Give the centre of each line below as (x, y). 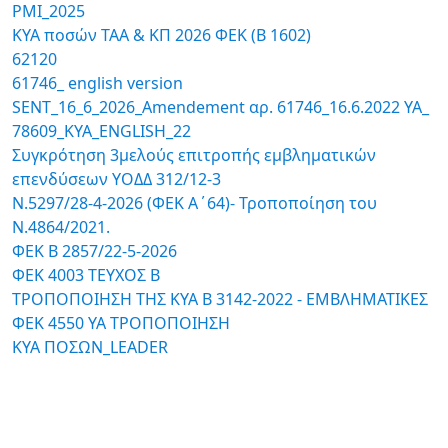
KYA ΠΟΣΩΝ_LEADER (90, 347)
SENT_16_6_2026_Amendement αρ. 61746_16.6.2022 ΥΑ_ (220, 107)
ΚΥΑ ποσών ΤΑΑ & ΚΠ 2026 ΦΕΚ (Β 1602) (161, 35)
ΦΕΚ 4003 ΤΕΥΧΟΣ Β (86, 275)
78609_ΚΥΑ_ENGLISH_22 (101, 131)
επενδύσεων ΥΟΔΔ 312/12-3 (116, 179)
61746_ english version (97, 83)
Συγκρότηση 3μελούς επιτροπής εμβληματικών (194, 155)
